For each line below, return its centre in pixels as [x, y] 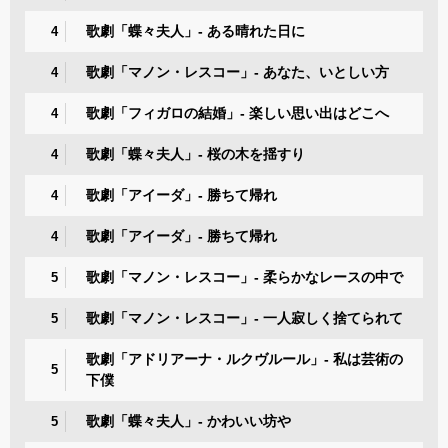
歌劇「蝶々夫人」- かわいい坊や [188, 420]
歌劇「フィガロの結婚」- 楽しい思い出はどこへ [237, 112]
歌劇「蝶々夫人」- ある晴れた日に [195, 30]
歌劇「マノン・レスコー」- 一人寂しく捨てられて [244, 317]
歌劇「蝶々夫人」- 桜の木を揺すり [195, 153]
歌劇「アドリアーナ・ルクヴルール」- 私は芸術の [244, 358]
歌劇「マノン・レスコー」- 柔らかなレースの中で [244, 276]
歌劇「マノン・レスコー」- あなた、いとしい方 [237, 71]
